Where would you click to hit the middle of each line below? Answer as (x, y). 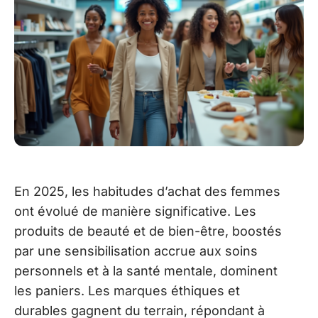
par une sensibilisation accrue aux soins (136, 251)
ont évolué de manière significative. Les (135, 211)
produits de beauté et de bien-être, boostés (148, 231)
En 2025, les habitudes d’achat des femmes (147, 191)
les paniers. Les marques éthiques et (127, 290)
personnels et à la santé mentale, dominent (146, 270)
